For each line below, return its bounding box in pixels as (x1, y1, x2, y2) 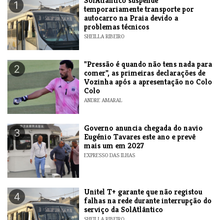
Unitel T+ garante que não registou (84, 186, 203, 197)
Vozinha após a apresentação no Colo (84, 76, 213, 87)
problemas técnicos (84, 21, 150, 32)
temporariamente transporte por (84, 3, 194, 14)
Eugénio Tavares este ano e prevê (84, 131, 196, 142)
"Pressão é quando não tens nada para (84, 58, 213, 69)
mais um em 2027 (84, 140, 144, 151)
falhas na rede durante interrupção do (84, 195, 212, 206)
